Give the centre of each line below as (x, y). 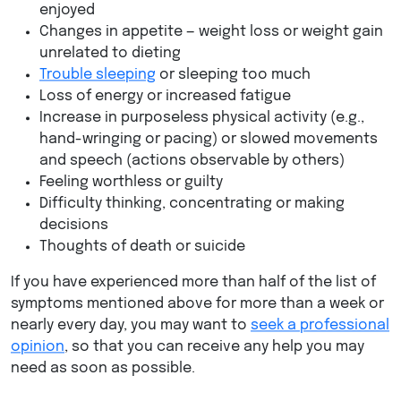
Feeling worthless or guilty (131, 183)
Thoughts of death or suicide (142, 247)
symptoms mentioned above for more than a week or (197, 304)
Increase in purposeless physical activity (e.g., (202, 118)
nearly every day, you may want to (131, 326)
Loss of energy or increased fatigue (165, 97)
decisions (74, 226)
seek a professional (320, 326)
